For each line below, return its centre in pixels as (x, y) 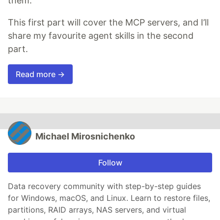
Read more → (40, 74)
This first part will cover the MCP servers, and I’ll (108, 22)
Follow (110, 162)
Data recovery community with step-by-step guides (104, 186)
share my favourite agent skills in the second (101, 35)
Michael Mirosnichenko (85, 136)
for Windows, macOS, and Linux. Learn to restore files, (109, 198)
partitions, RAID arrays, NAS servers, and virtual (97, 209)
